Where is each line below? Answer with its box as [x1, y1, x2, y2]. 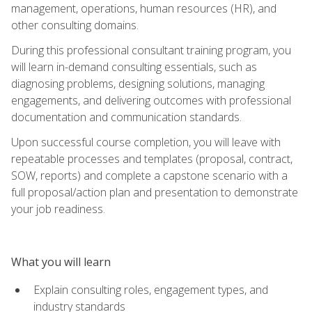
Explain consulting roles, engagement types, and [33, 281, 268, 297]
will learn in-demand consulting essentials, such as [11, 58, 257, 75]
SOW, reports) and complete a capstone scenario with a [11, 167, 288, 183]
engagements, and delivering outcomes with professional [11, 92, 291, 108]
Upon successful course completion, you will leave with [11, 134, 281, 150]
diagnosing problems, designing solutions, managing [11, 75, 265, 91]
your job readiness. [11, 201, 105, 217]
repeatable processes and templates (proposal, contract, [11, 150, 292, 166]
